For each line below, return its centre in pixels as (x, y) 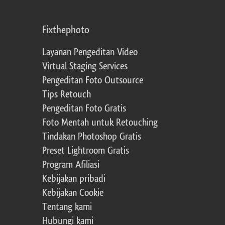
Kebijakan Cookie (73, 193)
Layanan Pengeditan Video (90, 52)
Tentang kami (67, 207)
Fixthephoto (66, 30)
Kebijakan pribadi (74, 179)
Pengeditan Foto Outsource (93, 81)
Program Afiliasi (71, 165)
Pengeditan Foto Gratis (84, 109)
